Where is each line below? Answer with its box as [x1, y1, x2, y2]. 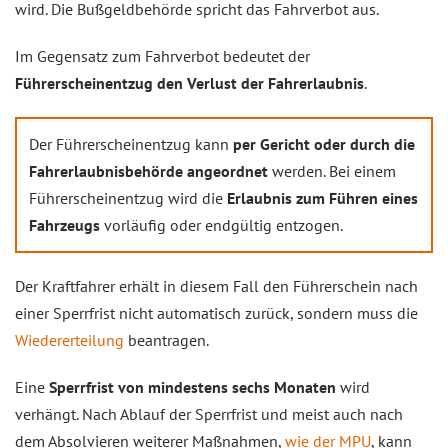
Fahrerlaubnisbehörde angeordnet [29, 161, 268, 181]
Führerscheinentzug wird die [29, 188, 223, 208]
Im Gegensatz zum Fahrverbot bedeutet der [15, 46, 310, 66]
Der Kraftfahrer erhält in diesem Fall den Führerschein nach [15, 276, 418, 296]
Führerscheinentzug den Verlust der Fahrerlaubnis [15, 73, 364, 93]
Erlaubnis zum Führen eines [223, 188, 418, 208]
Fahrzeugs [29, 215, 100, 235]
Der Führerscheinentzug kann [29, 134, 233, 154]
